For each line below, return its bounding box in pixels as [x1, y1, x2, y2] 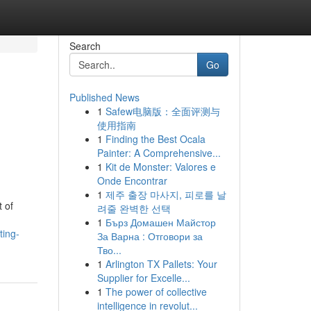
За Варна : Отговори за [96, 229, 203, 243]
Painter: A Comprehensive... [96, 146, 221, 160]
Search [69, 39, 101, 53]
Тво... [96, 243, 121, 257]
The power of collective [105, 285, 207, 299]
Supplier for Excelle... [96, 271, 190, 285]
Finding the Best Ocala [105, 132, 205, 146]
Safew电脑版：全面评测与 [105, 104, 220, 118]
